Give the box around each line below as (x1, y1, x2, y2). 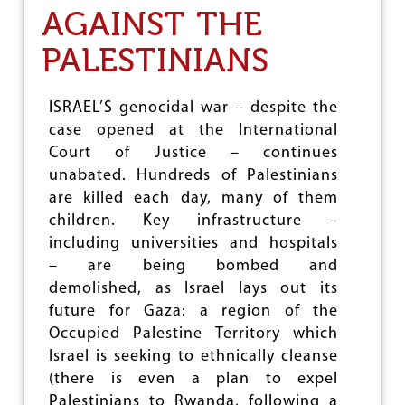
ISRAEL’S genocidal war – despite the (49, 99, 338, 117)
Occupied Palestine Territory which (49, 325, 338, 343)
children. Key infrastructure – (49, 212, 338, 230)
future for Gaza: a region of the (49, 303, 338, 320)
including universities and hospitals (49, 235, 338, 252)
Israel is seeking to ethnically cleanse (49, 348, 338, 365)
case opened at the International (49, 122, 338, 139)
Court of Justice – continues (49, 145, 338, 162)
